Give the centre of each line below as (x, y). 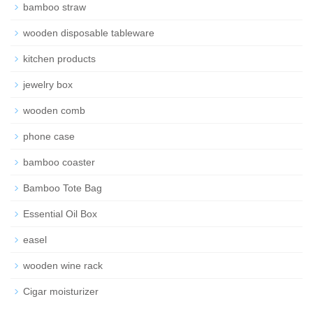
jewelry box (48, 84)
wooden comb (54, 110)
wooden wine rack (63, 265)
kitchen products (59, 58)
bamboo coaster (59, 162)
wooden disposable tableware (89, 32)
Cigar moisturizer (61, 291)
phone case (49, 136)
